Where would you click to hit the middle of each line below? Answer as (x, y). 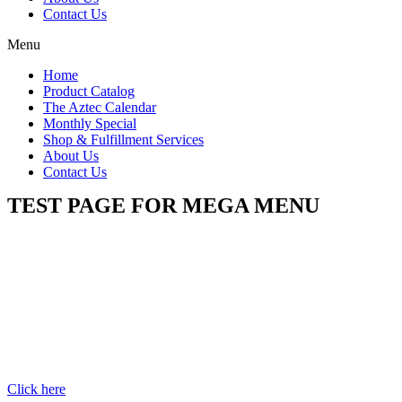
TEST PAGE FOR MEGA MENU (163, 205)
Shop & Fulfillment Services (123, 139)
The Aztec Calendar (100, 107)
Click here (36, 389)
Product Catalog (89, 91)
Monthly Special (90, 123)
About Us (71, 155)
